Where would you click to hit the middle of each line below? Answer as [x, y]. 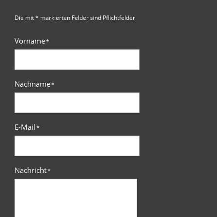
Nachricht [31, 170]
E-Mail [25, 127]
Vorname [30, 41]
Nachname [32, 84]
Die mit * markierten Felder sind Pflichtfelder [75, 17]
